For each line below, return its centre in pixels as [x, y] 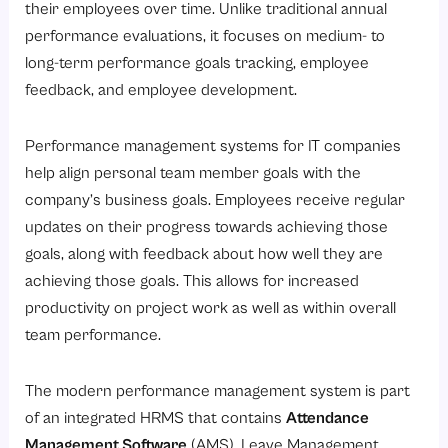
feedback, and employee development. [161, 91]
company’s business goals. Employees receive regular [215, 200]
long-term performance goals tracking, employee [197, 64]
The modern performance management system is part [218, 391]
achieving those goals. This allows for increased [192, 281]
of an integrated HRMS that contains [156, 418]
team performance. [93, 335]
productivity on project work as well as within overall [211, 308]
